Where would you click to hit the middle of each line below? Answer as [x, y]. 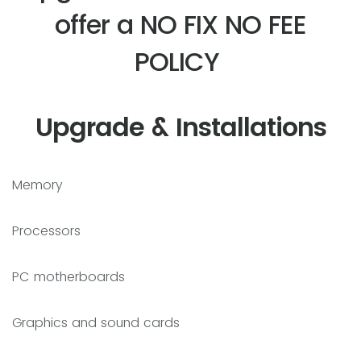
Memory [37, 185]
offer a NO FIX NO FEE [180, 24]
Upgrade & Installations [180, 127]
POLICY [180, 61]
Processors [46, 230]
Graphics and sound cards [96, 322]
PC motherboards [68, 276]
